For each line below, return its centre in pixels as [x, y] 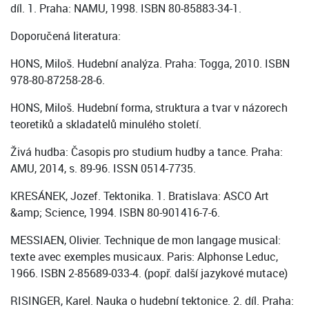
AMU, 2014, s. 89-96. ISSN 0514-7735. [103, 169]
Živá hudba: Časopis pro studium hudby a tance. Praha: [147, 152]
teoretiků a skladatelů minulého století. [106, 124]
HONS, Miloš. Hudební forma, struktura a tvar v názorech [149, 108]
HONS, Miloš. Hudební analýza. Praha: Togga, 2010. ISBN [150, 64]
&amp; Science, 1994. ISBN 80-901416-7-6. [115, 213]
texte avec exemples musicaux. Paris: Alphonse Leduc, [144, 257]
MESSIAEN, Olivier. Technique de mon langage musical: [146, 240]
